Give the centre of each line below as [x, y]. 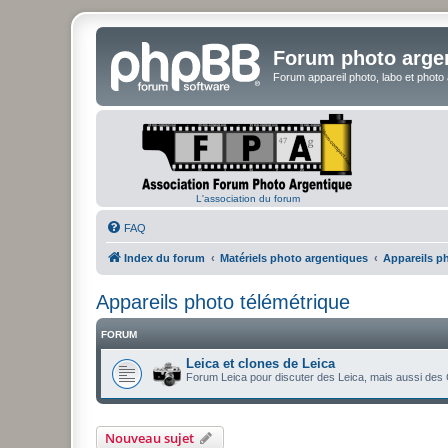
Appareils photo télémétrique [223, 301]
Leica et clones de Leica [260, 363]
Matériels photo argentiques [294, 257]
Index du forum [164, 257]
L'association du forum [247, 198]
